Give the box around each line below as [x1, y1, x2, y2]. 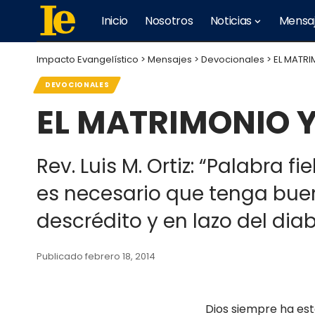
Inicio [101, 13, 129, 29]
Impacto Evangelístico [37, 53, 139, 66]
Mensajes [148, 53, 192, 66]
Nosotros [145, 13, 193, 29]
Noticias [210, 13, 252, 29]
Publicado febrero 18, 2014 [37, 250, 155, 263]
